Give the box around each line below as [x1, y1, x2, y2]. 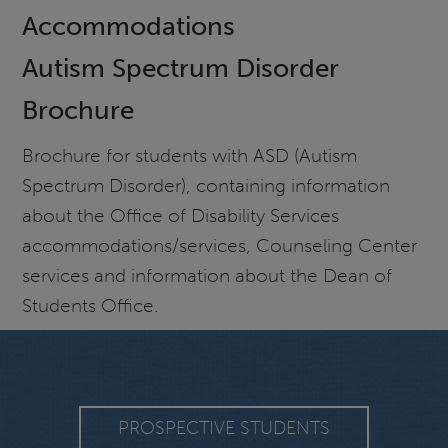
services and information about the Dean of [22, 263, 393, 287]
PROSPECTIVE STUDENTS [118, 416, 330, 439]
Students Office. [22, 293, 160, 317]
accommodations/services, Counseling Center [22, 233, 418, 257]
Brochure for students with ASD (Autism [22, 143, 358, 167]
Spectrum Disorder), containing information [22, 173, 391, 197]
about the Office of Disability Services [22, 203, 340, 227]
